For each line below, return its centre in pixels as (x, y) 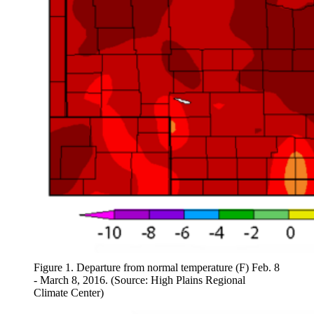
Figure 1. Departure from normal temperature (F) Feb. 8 (157, 267)
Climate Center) (69, 292)
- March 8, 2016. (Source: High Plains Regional (139, 280)
